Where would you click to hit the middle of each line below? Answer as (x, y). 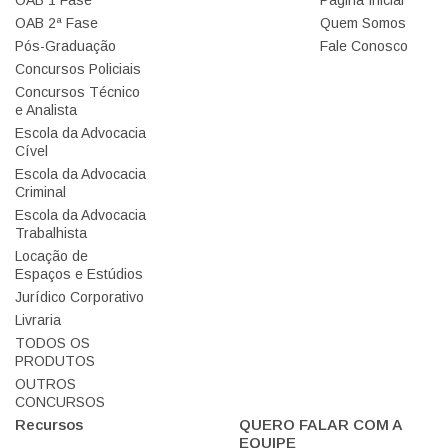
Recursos (49, 424)
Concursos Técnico (77, 91)
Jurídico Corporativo (79, 296)
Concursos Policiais (78, 68)
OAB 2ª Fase (56, 22)
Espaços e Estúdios (79, 273)
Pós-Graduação (65, 45)
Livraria (38, 319)
